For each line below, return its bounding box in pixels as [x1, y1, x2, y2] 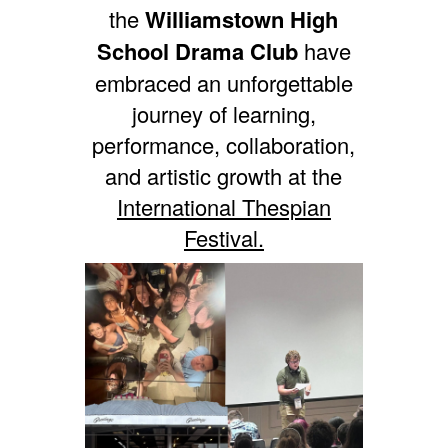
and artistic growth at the [105, 159, 343, 191]
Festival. [183, 221, 264, 253]
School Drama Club [96, 34, 298, 67]
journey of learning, [131, 97, 316, 129]
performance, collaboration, [92, 128, 356, 160]
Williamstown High [139, 2, 339, 35]
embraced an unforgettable [94, 66, 353, 98]
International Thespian [116, 190, 331, 222]
